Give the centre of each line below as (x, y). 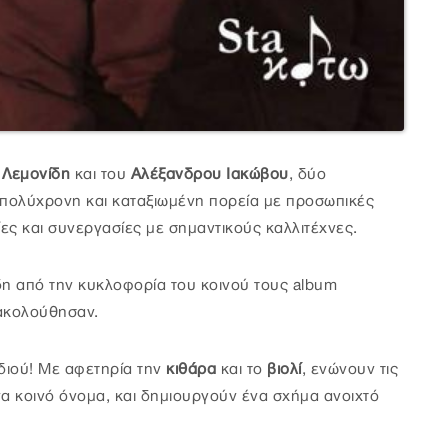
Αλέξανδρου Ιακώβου (207, 174)
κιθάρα (188, 369)
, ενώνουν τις (349, 369)
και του (100, 174)
